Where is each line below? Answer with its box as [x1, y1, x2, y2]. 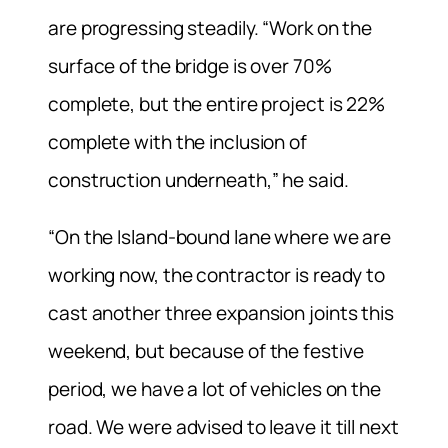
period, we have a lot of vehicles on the [48, 375, 381, 402]
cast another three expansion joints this [48, 299, 394, 326]
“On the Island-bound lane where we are [48, 223, 392, 250]
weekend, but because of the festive [48, 337, 364, 364]
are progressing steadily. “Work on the [48, 14, 373, 41]
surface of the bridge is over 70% [48, 52, 332, 79]
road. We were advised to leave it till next [48, 413, 399, 440]
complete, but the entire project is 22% [48, 90, 386, 117]
